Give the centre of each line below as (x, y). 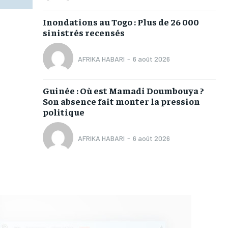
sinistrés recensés (83, 32)
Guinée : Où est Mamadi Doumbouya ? (123, 90)
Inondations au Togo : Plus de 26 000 (121, 21)
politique (63, 111)
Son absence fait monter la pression (121, 101)
